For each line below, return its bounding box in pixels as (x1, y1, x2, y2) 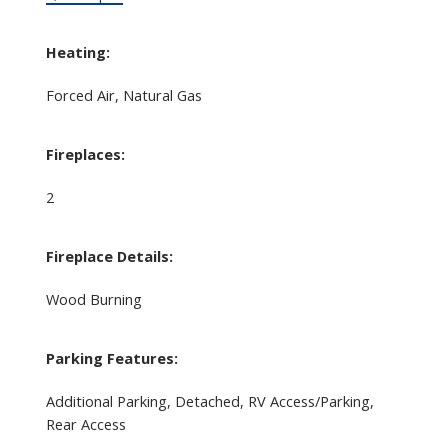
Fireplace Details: (45, 245, 173, 266)
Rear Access (45, 413, 126, 434)
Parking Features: (45, 347, 178, 368)
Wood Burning (45, 288, 142, 309)
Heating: (45, 41, 110, 62)
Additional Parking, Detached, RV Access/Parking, (45, 390, 374, 411)
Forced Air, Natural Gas (45, 84, 202, 105)
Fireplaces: (45, 143, 125, 164)
